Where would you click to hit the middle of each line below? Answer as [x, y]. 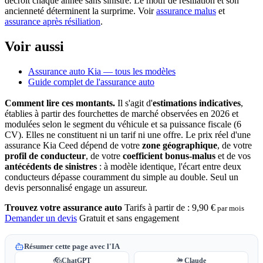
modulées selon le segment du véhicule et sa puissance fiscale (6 [123, 124]
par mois [230, 208]
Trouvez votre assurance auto [63, 208]
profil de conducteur [45, 156]
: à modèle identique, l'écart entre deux [169, 167]
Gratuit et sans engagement [129, 218]
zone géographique [180, 146]
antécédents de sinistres [51, 167]
